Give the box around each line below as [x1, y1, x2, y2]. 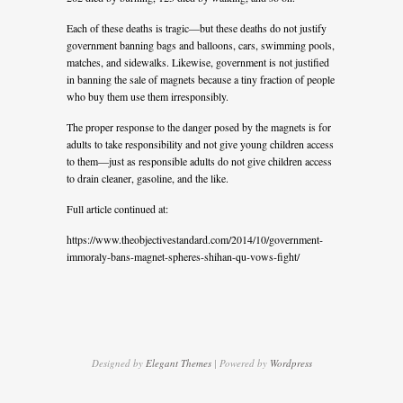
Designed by [91, 356, 146, 370]
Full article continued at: [67, 201, 168, 216]
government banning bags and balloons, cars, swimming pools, [67, 38, 335, 52]
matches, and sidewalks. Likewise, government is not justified [67, 55, 329, 69]
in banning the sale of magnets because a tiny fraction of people [67, 72, 335, 86]
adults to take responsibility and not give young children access [67, 137, 334, 151]
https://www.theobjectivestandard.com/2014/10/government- [67, 232, 323, 246]
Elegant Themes [145, 356, 211, 370]
